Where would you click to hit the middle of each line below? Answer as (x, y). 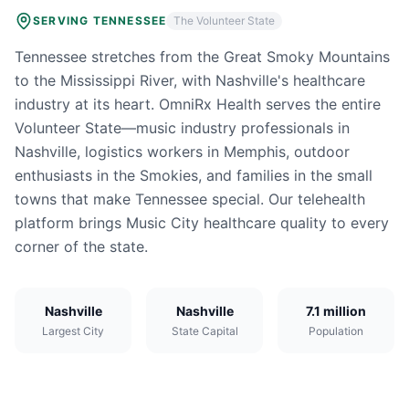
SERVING (63, 21)
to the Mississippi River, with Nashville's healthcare (190, 80)
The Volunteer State (225, 21)
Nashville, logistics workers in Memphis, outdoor (182, 152)
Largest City (73, 331)
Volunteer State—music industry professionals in (182, 128)
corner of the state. (81, 246)
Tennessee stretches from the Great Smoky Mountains (202, 57)
